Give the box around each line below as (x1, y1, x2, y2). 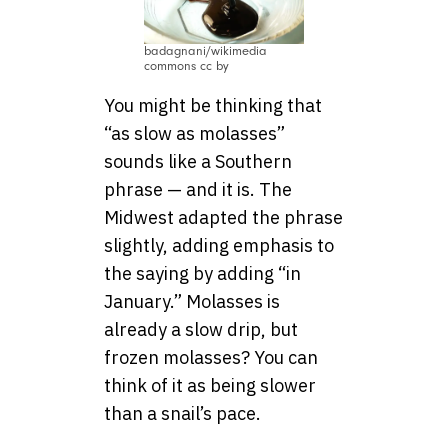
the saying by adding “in (104, 261, 301, 285)
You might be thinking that (104, 93, 322, 117)
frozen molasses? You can (104, 345, 318, 369)
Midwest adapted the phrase (104, 205, 343, 229)
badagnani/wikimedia (144, 43, 267, 58)
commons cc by (144, 58, 229, 73)
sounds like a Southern (104, 149, 292, 173)
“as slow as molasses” (104, 121, 285, 145)
